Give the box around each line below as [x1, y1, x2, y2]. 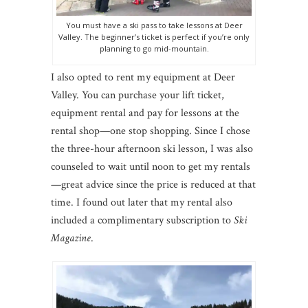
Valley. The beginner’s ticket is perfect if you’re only [58, 31, 250, 42]
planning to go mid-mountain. [99, 43, 209, 54]
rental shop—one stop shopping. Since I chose [51, 123, 250, 138]
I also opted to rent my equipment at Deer [51, 69, 235, 85]
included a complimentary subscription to [51, 212, 234, 228]
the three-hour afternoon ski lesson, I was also [51, 141, 253, 156]
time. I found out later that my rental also [51, 195, 232, 210]
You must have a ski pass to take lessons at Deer [65, 19, 243, 30]
